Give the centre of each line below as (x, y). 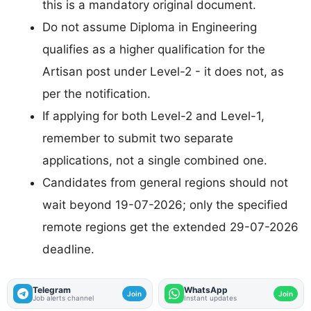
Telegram (52, 289)
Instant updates (210, 297)
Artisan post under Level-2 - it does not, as (163, 72)
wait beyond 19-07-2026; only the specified (165, 205)
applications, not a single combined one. (155, 161)
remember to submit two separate (138, 138)
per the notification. (96, 94)
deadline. (68, 250)
